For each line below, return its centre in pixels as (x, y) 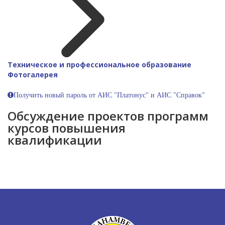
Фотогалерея (33, 75)
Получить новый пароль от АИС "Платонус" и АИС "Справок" (109, 95)
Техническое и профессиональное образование (99, 65)
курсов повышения (67, 128)
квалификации (55, 140)
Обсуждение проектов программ (108, 116)
